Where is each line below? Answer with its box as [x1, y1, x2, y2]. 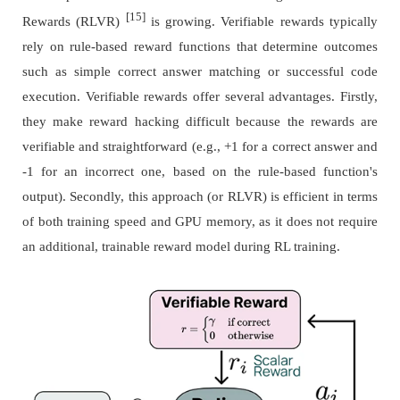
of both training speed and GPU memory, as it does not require [21, 213, 379, 229]
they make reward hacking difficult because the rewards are [21, 113, 379, 129]
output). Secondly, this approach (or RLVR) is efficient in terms [21, 188, 379, 204]
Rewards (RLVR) [21, 13, 126, 29]
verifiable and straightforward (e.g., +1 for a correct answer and [21, 138, 379, 154]
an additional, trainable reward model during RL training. [21, 238, 340, 254]
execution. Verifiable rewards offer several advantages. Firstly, [21, 88, 379, 104]
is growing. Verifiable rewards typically [145, 13, 379, 29]
